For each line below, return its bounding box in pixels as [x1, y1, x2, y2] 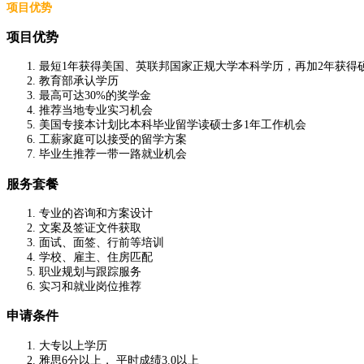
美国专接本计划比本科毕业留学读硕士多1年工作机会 [39, 119, 306, 132]
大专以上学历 [39, 339, 107, 352]
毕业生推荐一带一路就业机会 [39, 148, 187, 161]
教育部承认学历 [39, 75, 119, 88]
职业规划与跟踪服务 [39, 266, 141, 278]
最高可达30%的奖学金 [39, 89, 151, 102]
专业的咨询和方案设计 [39, 207, 153, 219]
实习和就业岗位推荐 [39, 280, 141, 292]
